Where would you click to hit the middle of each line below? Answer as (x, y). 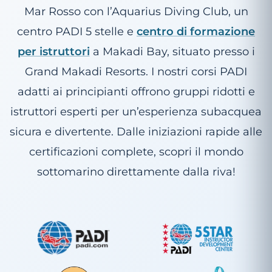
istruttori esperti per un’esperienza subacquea (136, 111)
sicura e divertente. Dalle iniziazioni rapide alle (136, 131)
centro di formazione (196, 31)
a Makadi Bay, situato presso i (172, 51)
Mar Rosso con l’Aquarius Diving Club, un (136, 11)
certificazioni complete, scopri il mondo (136, 151)
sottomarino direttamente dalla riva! (136, 171)
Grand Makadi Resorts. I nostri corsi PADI (136, 71)
